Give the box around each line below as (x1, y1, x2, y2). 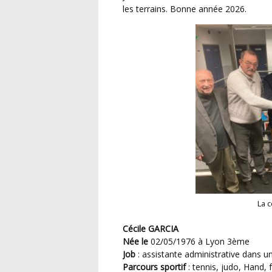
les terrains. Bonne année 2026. (123, 3, 246, 15)
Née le (123, 236, 151, 247)
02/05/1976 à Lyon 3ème (151, 236, 250, 247)
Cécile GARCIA (128, 223, 178, 234)
